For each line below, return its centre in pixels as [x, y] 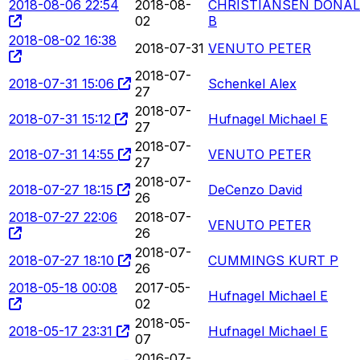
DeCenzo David [255, 189]
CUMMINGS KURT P [273, 260]
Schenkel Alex [252, 83]
